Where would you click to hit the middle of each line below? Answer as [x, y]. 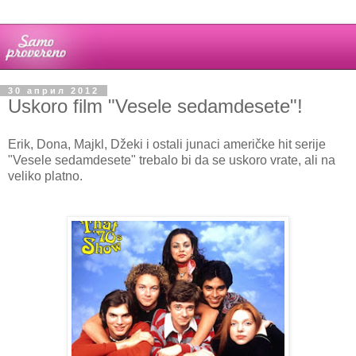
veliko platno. [45, 176]
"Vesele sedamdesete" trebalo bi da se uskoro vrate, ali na [172, 160]
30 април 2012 [54, 91]
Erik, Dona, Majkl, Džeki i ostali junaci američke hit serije [167, 144]
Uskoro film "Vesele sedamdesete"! [155, 106]
